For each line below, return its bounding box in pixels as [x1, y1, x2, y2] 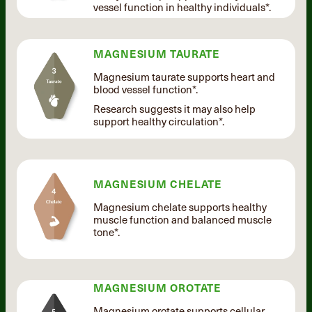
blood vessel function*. [93, 81, 198, 97]
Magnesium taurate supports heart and [93, 68, 275, 84]
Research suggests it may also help [93, 100, 256, 116]
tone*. [93, 224, 120, 240]
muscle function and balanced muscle [93, 211, 272, 227]
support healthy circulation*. [93, 113, 224, 129]
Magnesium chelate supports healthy [93, 198, 267, 214]
